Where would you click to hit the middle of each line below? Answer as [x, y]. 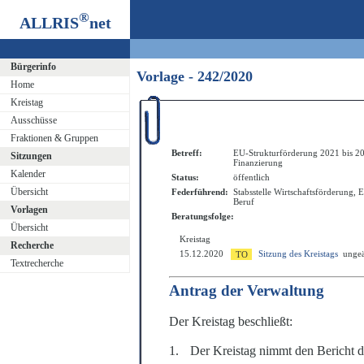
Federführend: [200, 192]
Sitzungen [31, 156]
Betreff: [187, 153]
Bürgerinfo [33, 67]
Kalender [28, 174]
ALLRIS [49, 22]
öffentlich [251, 178]
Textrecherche [37, 263]
